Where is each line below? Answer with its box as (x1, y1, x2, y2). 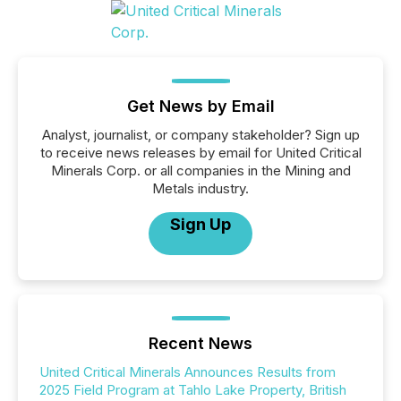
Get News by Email (126, 97, 275, 115)
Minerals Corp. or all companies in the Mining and (50, 162, 351, 179)
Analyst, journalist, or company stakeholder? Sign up (41, 126, 360, 143)
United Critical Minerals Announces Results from (39, 363, 336, 380)
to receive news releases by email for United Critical (39, 144, 362, 161)
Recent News (149, 334, 252, 353)
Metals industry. (152, 180, 249, 197)
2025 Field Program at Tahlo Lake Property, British (39, 381, 346, 398)
